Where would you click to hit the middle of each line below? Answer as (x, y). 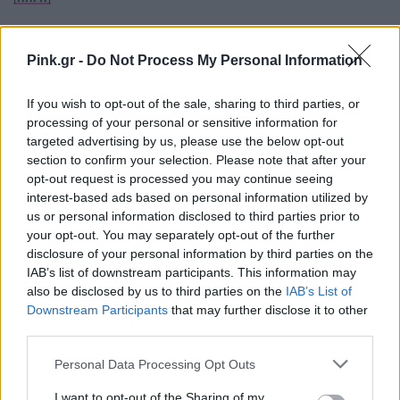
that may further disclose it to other (268, 310)
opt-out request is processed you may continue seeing (180, 179)
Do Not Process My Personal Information (225, 60)
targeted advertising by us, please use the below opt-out (185, 141)
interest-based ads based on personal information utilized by (197, 197)
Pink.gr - (57, 60)
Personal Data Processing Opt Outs (155, 364)
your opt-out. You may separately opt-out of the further (181, 235)
